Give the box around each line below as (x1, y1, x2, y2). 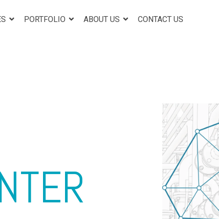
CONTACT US (138, 15, 183, 24)
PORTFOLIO (24, 15, 67, 24)
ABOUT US (84, 15, 122, 24)
